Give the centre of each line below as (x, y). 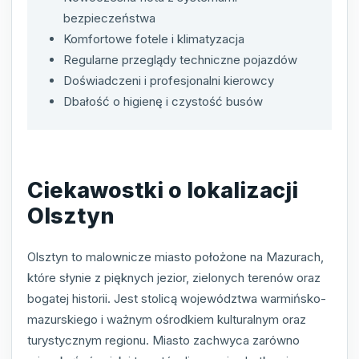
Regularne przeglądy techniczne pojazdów (180, 60)
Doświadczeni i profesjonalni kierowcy (169, 81)
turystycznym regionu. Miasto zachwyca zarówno (163, 341)
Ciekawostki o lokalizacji (163, 190)
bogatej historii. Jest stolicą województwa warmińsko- (177, 299)
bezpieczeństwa (109, 18)
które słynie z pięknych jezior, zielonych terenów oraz (174, 278)
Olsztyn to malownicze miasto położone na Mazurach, (175, 257)
